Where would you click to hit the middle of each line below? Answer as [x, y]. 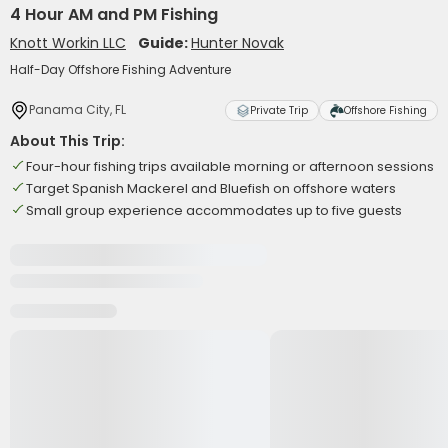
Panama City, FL [77, 109]
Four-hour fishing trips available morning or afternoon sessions [230, 166]
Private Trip [279, 110]
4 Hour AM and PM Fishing [114, 14]
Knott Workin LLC [68, 43]
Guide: [164, 43]
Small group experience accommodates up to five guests [214, 210]
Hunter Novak [237, 43]
